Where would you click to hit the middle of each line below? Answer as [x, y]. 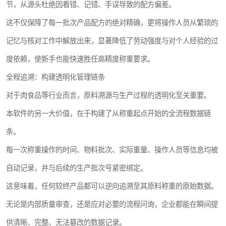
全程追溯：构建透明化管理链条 [55, 77]
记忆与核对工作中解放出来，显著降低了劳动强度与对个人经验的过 [112, 41]
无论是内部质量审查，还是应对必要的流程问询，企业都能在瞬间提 [112, 204]
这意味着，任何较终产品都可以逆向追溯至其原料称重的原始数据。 [112, 186]
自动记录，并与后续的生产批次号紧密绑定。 [77, 168]
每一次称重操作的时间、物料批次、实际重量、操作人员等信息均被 [112, 150]
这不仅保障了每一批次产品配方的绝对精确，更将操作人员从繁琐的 [112, 22]
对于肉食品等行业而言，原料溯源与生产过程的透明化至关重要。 [108, 95]
